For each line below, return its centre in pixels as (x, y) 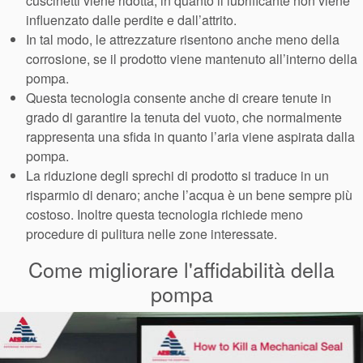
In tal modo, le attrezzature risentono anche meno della (183, 40)
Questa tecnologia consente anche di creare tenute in (179, 98)
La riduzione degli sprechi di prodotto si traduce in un (177, 176)
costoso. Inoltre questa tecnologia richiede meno (164, 215)
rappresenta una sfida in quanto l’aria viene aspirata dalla (190, 137)
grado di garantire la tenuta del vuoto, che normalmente (184, 117)
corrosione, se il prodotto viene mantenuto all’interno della (192, 59)
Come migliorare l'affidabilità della (181, 269)
